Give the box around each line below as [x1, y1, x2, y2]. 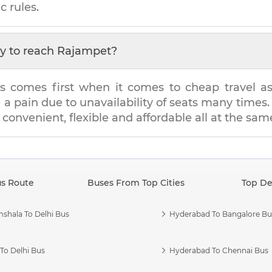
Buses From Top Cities [87, 177, 185, 188]
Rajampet [57, 44, 111, 58]
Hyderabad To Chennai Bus [169, 245, 269, 255]
